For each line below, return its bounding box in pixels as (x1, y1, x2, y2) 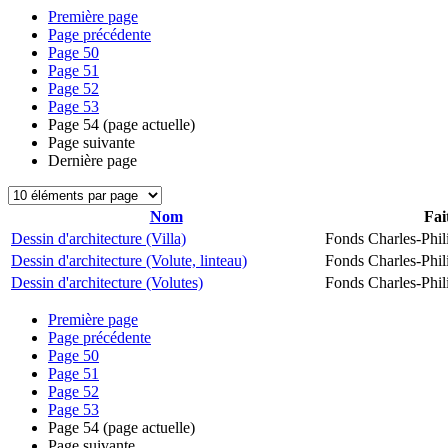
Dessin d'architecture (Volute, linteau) (11, 252, 247, 269)
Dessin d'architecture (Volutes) (11, 274, 203, 291)
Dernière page (48, 152, 137, 169)
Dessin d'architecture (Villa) (11, 230, 186, 247)
